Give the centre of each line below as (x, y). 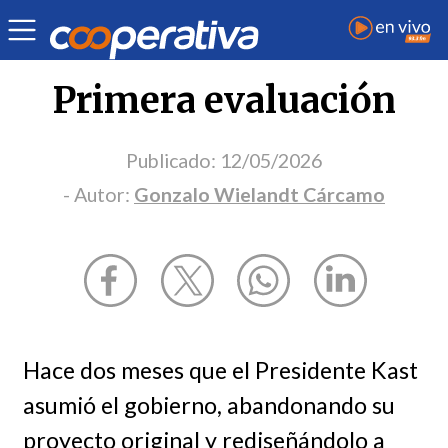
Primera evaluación (224, 100)
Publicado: (171, 160)
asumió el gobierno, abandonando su (208, 404)
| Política (111, 16)
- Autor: (98, 194)
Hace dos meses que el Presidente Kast (220, 369)
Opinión (45, 16)
